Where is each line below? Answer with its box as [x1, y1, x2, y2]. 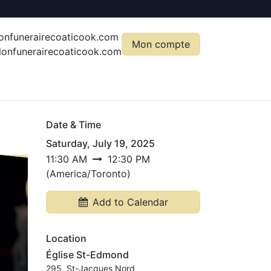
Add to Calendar [92, 195, 168, 208]
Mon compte [132, 38, 190, 50]
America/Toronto [50, 167, 127, 180]
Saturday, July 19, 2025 [46, 137, 155, 149]
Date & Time [46, 118, 101, 131]
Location [46, 232, 87, 244]
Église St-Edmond [46, 248, 129, 261]
